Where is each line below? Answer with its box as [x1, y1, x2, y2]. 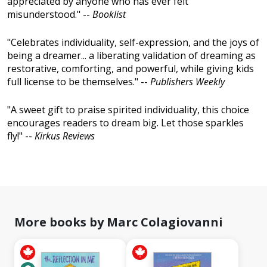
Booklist [92, 8, 126, 21]
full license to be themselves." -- [7, 75, 150, 89]
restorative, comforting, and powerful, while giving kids [7, 62, 254, 76]
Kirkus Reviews [35, 129, 95, 143]
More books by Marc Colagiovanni [14, 214, 223, 231]
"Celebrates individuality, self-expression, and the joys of [7, 36, 259, 49]
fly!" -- [7, 129, 35, 143]
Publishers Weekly [150, 75, 225, 89]
